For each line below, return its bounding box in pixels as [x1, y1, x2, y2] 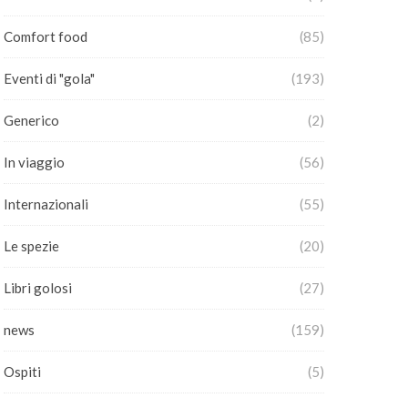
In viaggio [4, 154, 65, 170]
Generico [4, 112, 59, 128]
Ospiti [4, 363, 41, 380]
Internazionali [4, 196, 88, 212]
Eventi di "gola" [4, 70, 95, 87]
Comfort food [4, 28, 87, 45]
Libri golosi [4, 280, 72, 296]
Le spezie [4, 238, 59, 254]
